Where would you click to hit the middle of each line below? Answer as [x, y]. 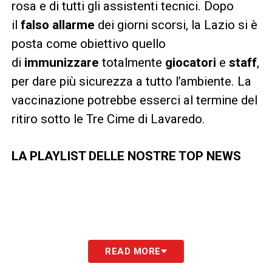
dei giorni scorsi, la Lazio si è [176, 25]
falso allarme [57, 25]
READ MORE [133, 251]
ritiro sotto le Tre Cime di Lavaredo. [108, 119]
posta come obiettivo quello [88, 43]
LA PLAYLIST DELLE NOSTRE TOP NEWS [126, 156]
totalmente [132, 62]
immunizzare [61, 62]
